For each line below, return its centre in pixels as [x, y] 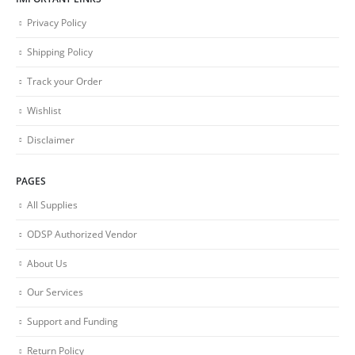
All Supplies [52, 204]
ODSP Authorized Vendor [82, 233]
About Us [47, 263]
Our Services [55, 292]
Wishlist [44, 110]
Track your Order [65, 80]
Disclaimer [51, 139]
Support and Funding [73, 321]
